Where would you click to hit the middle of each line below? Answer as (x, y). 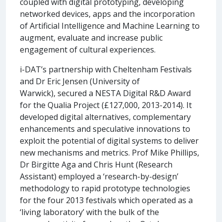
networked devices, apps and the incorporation (107, 14)
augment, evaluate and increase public (91, 37)
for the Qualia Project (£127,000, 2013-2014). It (106, 105)
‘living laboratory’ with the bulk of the (89, 212)
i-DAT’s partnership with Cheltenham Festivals (106, 69)
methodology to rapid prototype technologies (105, 188)
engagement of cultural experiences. (88, 49)
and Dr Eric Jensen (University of (80, 81)
